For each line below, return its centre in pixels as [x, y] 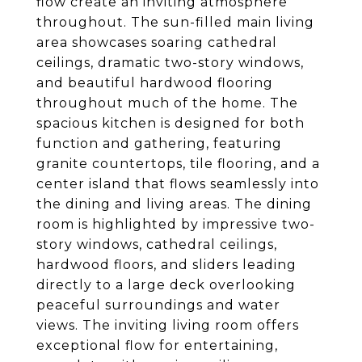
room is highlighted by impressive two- [176, 224]
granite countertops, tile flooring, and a [178, 164]
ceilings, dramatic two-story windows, [170, 63]
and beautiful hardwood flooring [155, 83]
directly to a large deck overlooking [166, 285]
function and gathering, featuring [159, 143]
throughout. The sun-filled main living [175, 22]
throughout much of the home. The [167, 103]
